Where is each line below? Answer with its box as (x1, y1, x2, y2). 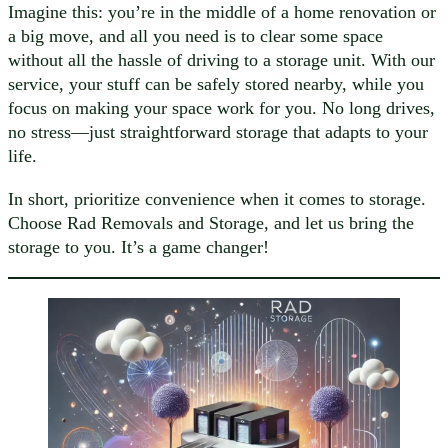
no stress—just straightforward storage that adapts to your (8, 122, 428, 143)
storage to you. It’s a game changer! (8, 236, 269, 257)
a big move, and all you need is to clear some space (8, 26, 383, 47)
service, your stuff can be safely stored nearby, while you (8, 74, 424, 95)
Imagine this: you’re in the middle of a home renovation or (8, 2, 436, 23)
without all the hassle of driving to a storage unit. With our (8, 50, 435, 71)
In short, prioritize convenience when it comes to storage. (8, 188, 426, 209)
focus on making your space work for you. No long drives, (8, 98, 435, 119)
